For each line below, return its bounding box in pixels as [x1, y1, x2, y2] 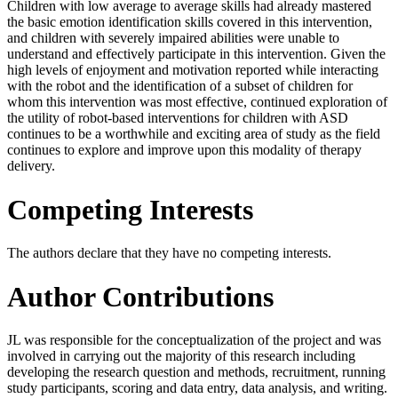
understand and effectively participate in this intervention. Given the [7, 46, 386, 62]
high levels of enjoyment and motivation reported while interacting [7, 62, 378, 78]
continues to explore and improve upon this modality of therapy [7, 142, 362, 158]
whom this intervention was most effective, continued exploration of [7, 94, 387, 110]
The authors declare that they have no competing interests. [7, 245, 331, 261]
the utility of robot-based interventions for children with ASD [7, 110, 348, 126]
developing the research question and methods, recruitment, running [7, 364, 386, 380]
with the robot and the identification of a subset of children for [7, 78, 353, 94]
